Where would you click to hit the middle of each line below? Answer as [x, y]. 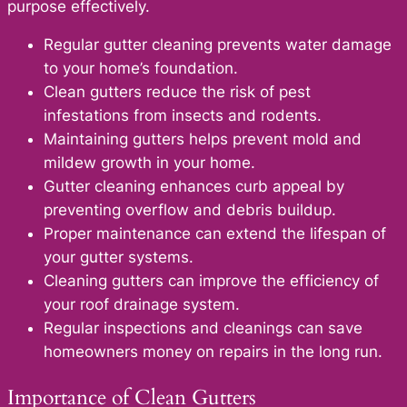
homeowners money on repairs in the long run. [213, 352]
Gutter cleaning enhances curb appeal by [194, 187]
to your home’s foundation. [141, 69]
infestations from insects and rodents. [183, 116]
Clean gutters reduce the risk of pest [177, 92]
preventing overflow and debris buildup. [190, 210]
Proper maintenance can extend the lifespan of [215, 234]
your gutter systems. [119, 258]
